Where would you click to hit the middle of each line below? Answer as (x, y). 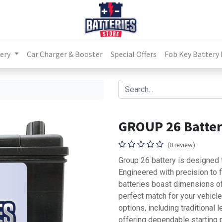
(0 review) (181, 145)
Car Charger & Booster (65, 54)
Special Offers (134, 54)
